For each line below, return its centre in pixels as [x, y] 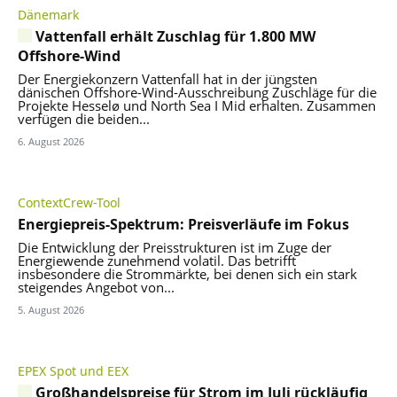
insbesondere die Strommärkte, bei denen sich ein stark [187, 273]
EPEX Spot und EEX [73, 370]
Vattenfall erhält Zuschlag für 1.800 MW [175, 36]
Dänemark [48, 14]
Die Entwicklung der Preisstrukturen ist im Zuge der [175, 247]
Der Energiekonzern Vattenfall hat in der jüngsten [167, 78]
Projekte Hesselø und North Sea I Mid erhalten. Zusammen [197, 105]
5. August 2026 [51, 309]
